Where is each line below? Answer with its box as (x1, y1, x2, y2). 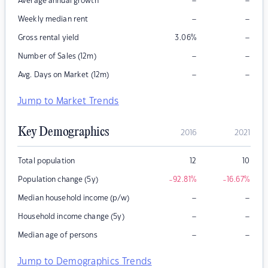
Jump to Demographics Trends (17, 257, 152, 267)
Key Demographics (18, 125, 109, 140)
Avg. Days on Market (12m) (18, 71, 109, 79)
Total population (18, 157, 75, 165)
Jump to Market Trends (17, 97, 119, 106)
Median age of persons (18, 232, 98, 239)
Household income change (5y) (18, 213, 124, 221)
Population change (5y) (18, 176, 98, 184)
